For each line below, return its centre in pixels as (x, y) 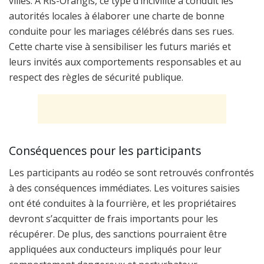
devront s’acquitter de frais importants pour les (113, 218)
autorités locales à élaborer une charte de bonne (117, 16)
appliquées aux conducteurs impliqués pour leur (115, 249)
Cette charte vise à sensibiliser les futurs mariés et (120, 46)
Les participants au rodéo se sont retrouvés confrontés (131, 172)
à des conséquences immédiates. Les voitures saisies (124, 188)
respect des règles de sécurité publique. (96, 77)
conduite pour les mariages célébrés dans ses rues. (121, 31)
